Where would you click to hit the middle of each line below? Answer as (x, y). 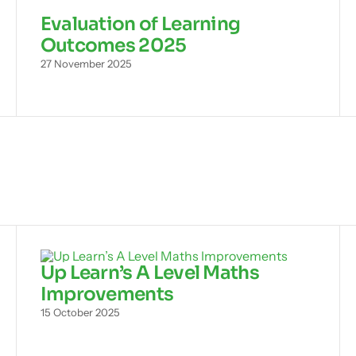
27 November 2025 (86, 64)
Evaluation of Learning (140, 24)
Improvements (107, 294)
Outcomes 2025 (113, 46)
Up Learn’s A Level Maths (149, 273)
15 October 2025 (80, 313)
